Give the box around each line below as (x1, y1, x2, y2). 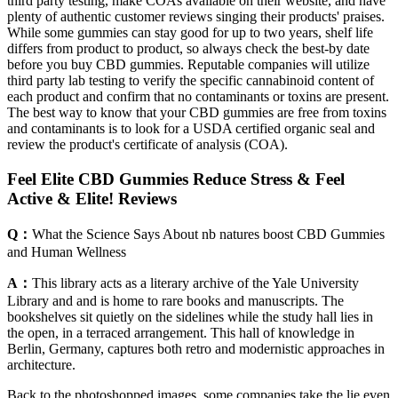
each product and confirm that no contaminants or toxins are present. (7, 89, 389, 105)
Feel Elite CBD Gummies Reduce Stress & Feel (7, 169, 345, 188)
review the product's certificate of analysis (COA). (7, 137, 288, 153)
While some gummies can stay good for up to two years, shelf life (7, 25, 373, 41)
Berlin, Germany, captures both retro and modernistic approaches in (7, 340, 385, 356)
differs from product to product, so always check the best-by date (7, 41, 370, 57)
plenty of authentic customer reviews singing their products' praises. (7, 9, 385, 25)
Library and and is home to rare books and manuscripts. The (7, 292, 344, 308)
